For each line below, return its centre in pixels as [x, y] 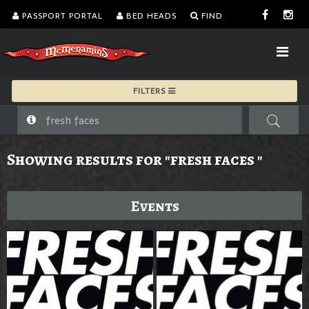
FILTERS [149, 91]
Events [154, 206]
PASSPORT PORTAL [61, 16]
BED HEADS [150, 16]
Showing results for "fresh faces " [135, 159]
